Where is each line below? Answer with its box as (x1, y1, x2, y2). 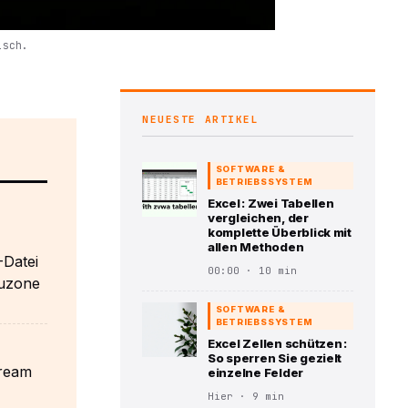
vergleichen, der (208, 210, 309, 226)
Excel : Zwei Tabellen (208, 196, 334, 211)
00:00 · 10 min (208, 263, 297, 277)
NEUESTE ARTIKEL (142, 112, 260, 126)
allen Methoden (208, 240, 304, 255)
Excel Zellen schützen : (208, 336, 347, 352)
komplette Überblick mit (208, 225, 352, 240)
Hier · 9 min (208, 389, 284, 403)
